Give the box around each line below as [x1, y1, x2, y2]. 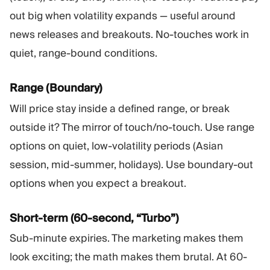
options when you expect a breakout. [10, 176, 186, 190]
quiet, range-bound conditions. [10, 46, 157, 60]
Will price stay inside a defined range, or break [10, 101, 230, 115]
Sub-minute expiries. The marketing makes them [10, 231, 243, 245]
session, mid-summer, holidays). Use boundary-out [10, 157, 253, 171]
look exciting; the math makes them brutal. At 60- [10, 250, 247, 264]
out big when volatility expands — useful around [10, 8, 236, 22]
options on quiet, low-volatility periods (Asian [10, 139, 223, 152]
